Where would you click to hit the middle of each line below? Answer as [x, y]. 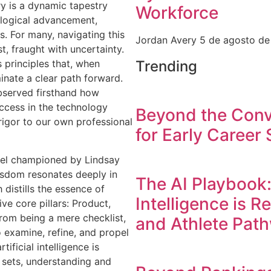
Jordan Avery [168, 40]
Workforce [177, 12]
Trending [166, 66]
